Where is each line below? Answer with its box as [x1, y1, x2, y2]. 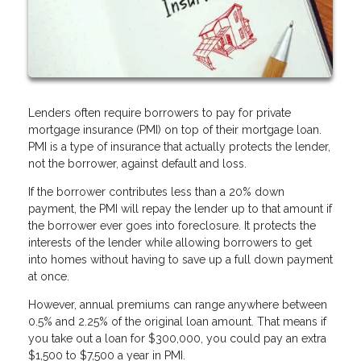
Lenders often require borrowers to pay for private [28, 106, 291, 119]
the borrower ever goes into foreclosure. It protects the [28, 218, 316, 232]
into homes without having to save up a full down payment [28, 252, 333, 266]
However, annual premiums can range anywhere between [28, 297, 327, 311]
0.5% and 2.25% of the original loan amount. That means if [28, 314, 326, 328]
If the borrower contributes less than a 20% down [28, 185, 284, 198]
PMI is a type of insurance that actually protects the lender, [28, 139, 330, 153]
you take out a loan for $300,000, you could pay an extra [28, 331, 326, 345]
